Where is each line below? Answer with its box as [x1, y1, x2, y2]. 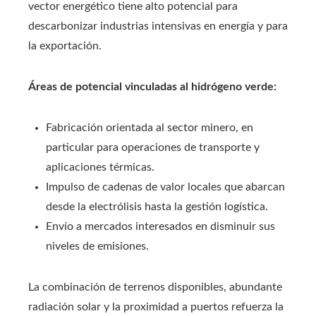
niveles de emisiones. [46, 241, 149, 253]
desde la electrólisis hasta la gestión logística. [46, 201, 268, 213]
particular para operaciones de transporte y [46, 142, 260, 154]
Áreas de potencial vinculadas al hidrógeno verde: [28, 81, 276, 93]
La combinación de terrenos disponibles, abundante [28, 281, 282, 293]
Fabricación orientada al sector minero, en [46, 122, 253, 134]
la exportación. [28, 40, 102, 52]
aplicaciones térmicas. [46, 162, 154, 174]
